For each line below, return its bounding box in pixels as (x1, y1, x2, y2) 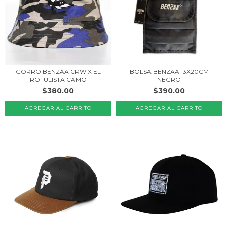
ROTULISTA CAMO (29, 75, 87, 83)
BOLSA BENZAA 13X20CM (129, 67, 209, 75)
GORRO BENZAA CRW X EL (15, 67, 101, 75)
